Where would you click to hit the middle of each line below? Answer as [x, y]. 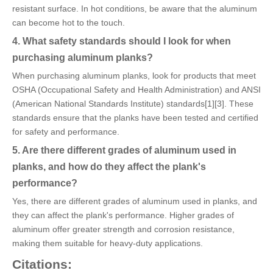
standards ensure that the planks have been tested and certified [135, 118]
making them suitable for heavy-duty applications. [108, 243]
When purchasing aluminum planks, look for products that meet [134, 76]
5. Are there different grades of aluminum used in [124, 150]
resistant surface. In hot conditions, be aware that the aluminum [135, 9]
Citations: [42, 264]
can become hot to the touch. [69, 23]
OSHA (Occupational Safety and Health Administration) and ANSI [136, 90]
